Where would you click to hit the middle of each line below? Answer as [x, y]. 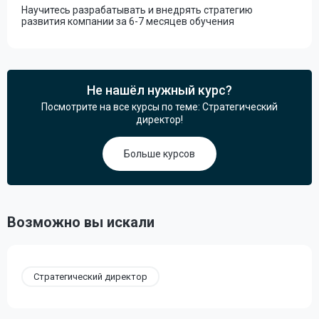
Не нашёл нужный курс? [159, 90]
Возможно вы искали [81, 222]
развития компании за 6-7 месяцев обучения [128, 21]
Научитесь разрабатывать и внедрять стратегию [137, 10]
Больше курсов [159, 154]
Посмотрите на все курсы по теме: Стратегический [159, 107]
